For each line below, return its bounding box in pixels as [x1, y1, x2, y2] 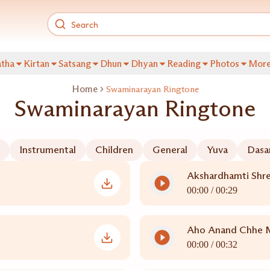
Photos [210, 58, 239, 69]
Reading [167, 58, 201, 69]
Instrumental [19, 143, 76, 156]
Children [95, 143, 133, 156]
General [152, 143, 187, 156]
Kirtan [24, 58, 49, 69]
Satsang [58, 58, 91, 69]
